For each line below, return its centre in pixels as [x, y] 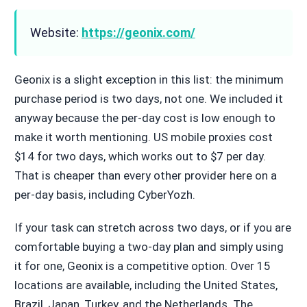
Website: [56, 33]
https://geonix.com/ [138, 33]
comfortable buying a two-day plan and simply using [149, 247]
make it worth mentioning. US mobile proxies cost [143, 137]
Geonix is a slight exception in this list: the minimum [149, 80]
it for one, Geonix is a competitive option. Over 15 [142, 266]
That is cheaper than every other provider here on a [145, 176]
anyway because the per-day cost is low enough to [145, 118]
